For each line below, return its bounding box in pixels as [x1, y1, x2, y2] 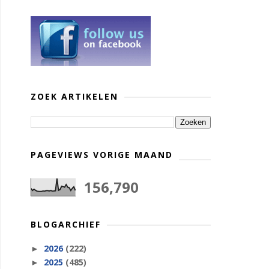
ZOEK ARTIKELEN [31, 91, 118, 102]
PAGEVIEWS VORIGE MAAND [31, 149, 173, 160]
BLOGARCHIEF [31, 219, 101, 230]
